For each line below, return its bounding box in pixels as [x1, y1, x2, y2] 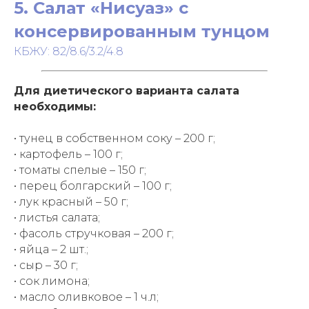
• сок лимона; [14, 275, 90, 288]
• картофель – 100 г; [14, 148, 123, 161]
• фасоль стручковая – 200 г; [14, 227, 174, 240]
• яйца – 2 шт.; [14, 243, 88, 256]
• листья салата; [14, 211, 100, 224]
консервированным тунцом [14, 21, 270, 41]
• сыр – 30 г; [14, 259, 78, 272]
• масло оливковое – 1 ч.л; [14, 290, 159, 303]
